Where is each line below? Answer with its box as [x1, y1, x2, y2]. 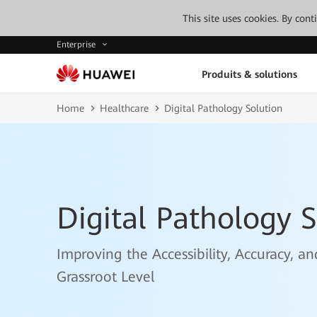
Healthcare [100, 103, 149, 114]
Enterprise [57, 40, 98, 50]
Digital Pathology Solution [164, 103, 282, 114]
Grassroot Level [57, 268, 154, 285]
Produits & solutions [201, 68, 297, 80]
